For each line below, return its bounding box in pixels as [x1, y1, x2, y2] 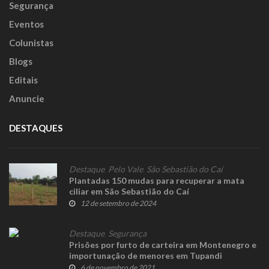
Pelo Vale [108, 163, 143, 174]
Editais [9, 74, 38, 85]
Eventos [9, 18, 44, 29]
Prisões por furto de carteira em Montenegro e [69, 239, 256, 250]
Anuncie [9, 92, 44, 104]
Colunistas [9, 37, 53, 48]
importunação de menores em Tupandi [69, 250, 222, 261]
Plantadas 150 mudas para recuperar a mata [69, 175, 244, 186]
